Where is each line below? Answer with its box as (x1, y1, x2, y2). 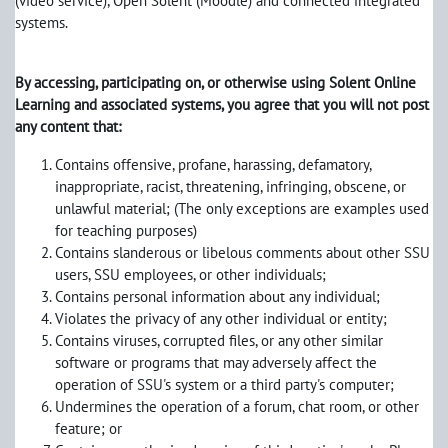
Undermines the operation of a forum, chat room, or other (55, 397, 419, 416)
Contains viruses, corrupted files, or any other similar (55, 331, 383, 350)
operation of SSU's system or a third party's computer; (55, 375, 394, 394)
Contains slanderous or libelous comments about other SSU (55, 243, 430, 262)
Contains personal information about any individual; (55, 287, 380, 306)
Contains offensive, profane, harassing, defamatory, (55, 155, 371, 174)
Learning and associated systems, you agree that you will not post (15, 95, 429, 114)
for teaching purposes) (55, 221, 197, 240)
